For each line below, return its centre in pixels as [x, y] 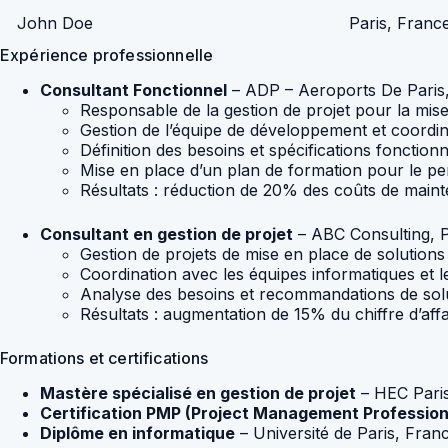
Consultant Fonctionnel [133, 90]
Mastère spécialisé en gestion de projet [198, 392]
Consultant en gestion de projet [166, 234]
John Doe [55, 23]
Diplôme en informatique [137, 432]
